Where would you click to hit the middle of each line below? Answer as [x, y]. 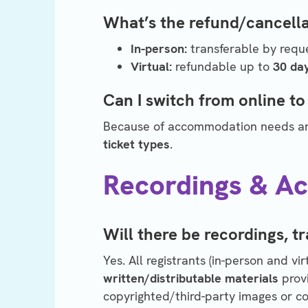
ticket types [136, 144]
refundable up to [222, 67]
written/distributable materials [191, 278]
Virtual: [151, 67]
